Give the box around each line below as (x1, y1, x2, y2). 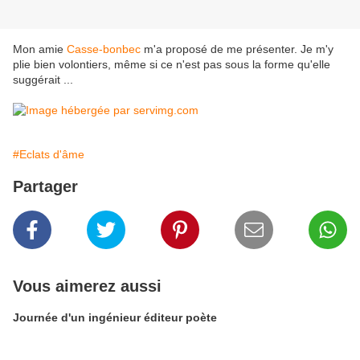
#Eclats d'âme (13, 148, 84, 162)
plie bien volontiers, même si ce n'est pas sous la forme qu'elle (13, 58, 330, 72)
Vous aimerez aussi (13, 277, 162, 296)
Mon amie (13, 43, 67, 56)
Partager (13, 178, 78, 196)
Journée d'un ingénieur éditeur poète (13, 311, 217, 325)
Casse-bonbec (67, 43, 141, 56)
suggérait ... (13, 73, 73, 87)
